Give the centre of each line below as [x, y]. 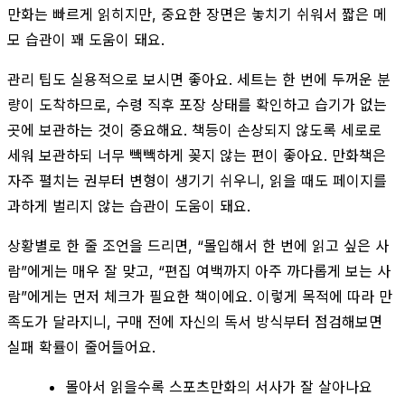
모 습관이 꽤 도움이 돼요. [86, 39]
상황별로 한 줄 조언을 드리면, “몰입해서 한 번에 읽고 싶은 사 [198, 245]
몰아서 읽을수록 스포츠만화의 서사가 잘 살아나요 [219, 386]
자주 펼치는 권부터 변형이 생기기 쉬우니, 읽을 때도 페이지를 [197, 180]
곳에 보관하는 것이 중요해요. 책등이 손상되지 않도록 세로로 [194, 130]
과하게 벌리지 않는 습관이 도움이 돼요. [129, 206]
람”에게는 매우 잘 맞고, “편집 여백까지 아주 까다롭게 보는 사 [199, 271]
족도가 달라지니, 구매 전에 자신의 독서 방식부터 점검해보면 [195, 321]
